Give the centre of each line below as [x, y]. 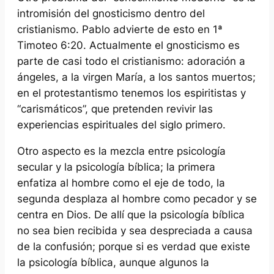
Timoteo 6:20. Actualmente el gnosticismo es [128, 46]
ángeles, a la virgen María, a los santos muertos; [136, 77]
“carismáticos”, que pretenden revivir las [115, 109]
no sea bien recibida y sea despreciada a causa [135, 231]
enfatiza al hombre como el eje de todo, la [121, 183]
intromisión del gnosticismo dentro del [111, 14]
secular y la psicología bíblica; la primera [116, 167]
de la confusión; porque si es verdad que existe [134, 247]
